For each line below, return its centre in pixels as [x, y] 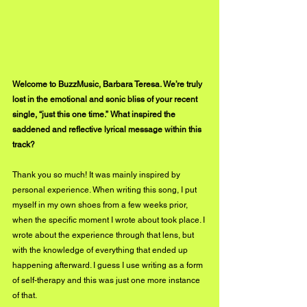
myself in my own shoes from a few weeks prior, [101, 205]
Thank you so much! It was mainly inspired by [97, 174]
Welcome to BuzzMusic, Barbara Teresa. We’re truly [108, 84]
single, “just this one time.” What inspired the [95, 114]
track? [24, 144]
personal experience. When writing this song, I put [106, 189]
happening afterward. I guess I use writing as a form [109, 265]
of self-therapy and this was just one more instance [107, 280]
